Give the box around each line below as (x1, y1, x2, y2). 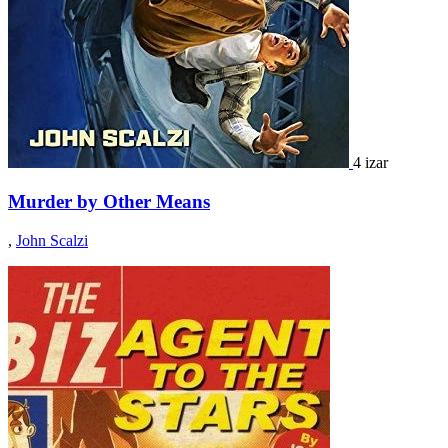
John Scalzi (16, 231, 88, 249)
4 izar (353, 154, 388, 172)
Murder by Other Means (8, 191, 210, 213)
